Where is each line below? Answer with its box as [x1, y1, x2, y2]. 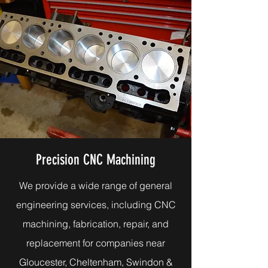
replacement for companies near [26, 237, 165, 249]
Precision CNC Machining [36, 151, 156, 168]
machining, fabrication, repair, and [23, 218, 169, 230]
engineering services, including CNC [16, 199, 176, 211]
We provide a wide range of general [19, 179, 172, 191]
